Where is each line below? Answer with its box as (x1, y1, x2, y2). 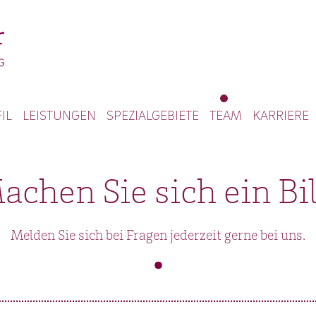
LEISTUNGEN (23, 107, 96, 123)
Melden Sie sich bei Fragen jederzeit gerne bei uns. (11, 230, 305, 244)
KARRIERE (253, 107, 309, 123)
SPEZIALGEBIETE (107, 107, 199, 123)
